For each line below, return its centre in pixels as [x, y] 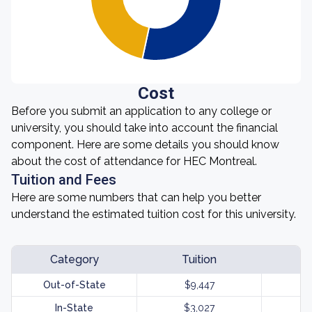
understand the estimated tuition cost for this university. [154, 214]
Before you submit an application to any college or [141, 111]
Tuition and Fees [64, 180]
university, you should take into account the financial [145, 128]
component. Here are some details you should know [145, 145]
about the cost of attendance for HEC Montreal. [134, 161]
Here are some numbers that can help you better [136, 197]
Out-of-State [74, 285]
